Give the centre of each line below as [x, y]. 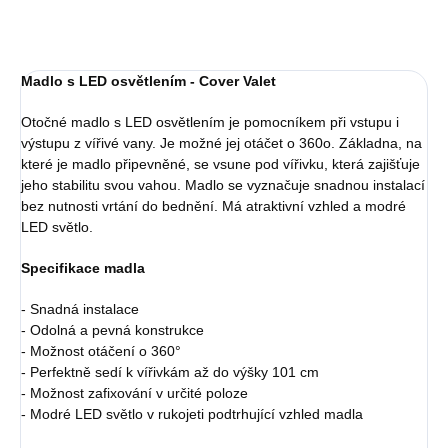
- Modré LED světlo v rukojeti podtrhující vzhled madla [192, 414]
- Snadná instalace [80, 309]
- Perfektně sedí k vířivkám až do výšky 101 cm [170, 372]
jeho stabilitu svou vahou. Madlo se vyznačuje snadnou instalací [223, 185]
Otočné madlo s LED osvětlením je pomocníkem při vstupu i [210, 122]
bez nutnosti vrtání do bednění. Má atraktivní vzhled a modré [213, 206]
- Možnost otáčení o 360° [101, 351]
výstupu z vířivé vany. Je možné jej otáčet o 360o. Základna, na [221, 143]
